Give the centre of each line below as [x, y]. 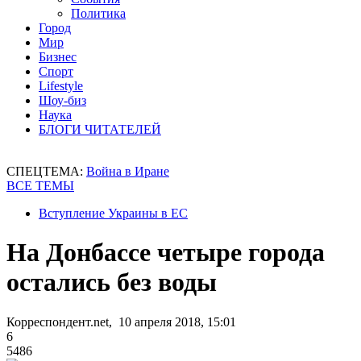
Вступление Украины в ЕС [113, 213]
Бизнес [58, 57]
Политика [98, 13]
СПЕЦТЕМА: [46, 171]
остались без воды [112, 282]
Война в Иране [128, 171]
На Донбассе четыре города [166, 253]
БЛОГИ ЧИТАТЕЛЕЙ [100, 129]
